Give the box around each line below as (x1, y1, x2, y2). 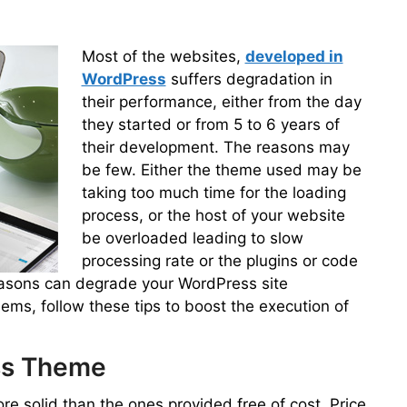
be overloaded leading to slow (81, 229, 303, 247)
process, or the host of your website (81, 206, 345, 224)
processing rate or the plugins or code (81, 252, 358, 270)
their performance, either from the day (81, 93, 362, 111)
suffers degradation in (165, 70, 333, 88)
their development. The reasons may (81, 138, 350, 156)
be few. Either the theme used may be (81, 161, 362, 179)
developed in (244, 47, 343, 65)
